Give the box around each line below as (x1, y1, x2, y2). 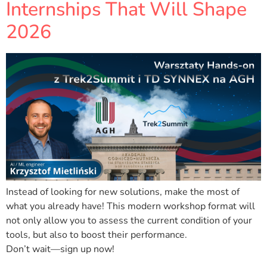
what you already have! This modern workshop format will (6, 200, 255, 213)
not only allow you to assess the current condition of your (6, 214, 252, 228)
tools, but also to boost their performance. (6, 228, 187, 242)
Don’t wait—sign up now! (6, 243, 114, 256)
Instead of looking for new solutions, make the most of (6, 185, 240, 199)
